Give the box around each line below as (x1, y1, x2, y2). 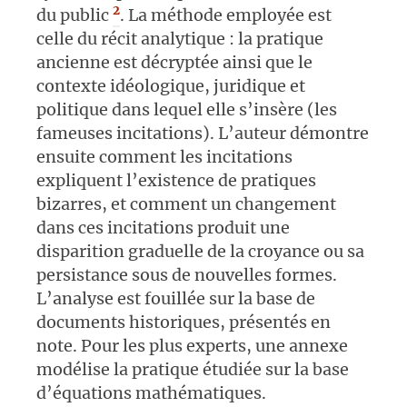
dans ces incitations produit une (36, 217, 290, 239)
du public (36, 5, 113, 26)
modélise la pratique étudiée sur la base (36, 359, 349, 381)
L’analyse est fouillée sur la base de (36, 288, 315, 310)
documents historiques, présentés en (36, 312, 331, 333)
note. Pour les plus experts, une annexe (36, 335, 348, 357)
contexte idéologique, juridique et (36, 75, 305, 97)
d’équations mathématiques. (36, 382, 266, 404)
